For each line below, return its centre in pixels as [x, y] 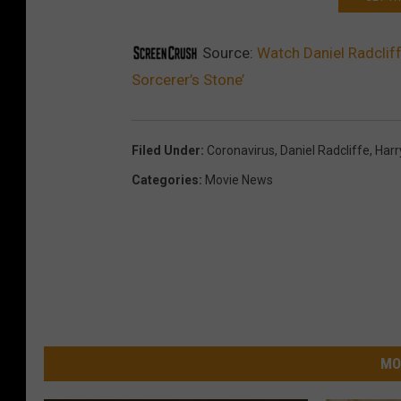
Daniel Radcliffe [325, 150]
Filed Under [166, 150]
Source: [228, 52]
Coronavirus [241, 150]
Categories [165, 179]
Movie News [239, 179]
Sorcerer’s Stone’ [188, 79]
